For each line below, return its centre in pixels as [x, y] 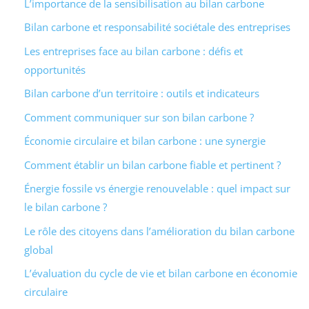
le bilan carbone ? [65, 207]
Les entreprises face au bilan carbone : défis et [133, 51]
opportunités [54, 69]
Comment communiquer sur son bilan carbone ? [139, 117]
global [38, 249]
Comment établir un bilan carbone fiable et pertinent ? [152, 165]
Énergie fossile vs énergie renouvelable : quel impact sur [157, 189]
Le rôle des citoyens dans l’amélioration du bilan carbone [159, 231]
